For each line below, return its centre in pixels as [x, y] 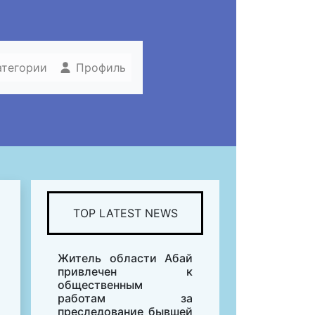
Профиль [99, 68]
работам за [125, 298]
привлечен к [125, 272]
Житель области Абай [125, 258]
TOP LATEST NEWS [125, 213]
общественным [100, 285]
